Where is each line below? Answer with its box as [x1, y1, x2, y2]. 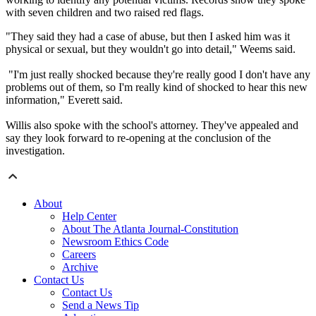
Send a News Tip [62, 299, 139, 312]
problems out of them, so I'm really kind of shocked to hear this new [6, 81, 308, 94]
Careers [62, 248, 96, 261]
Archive [62, 261, 98, 274]
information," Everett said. [6, 94, 123, 107]
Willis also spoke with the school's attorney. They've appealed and [6, 119, 298, 132]
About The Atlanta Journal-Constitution [62, 223, 238, 236]
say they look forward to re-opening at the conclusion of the [6, 132, 271, 145]
